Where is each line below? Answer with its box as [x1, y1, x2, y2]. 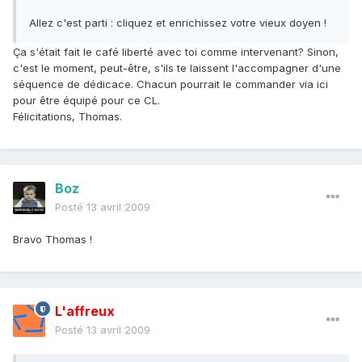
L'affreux [55, 303, 115, 320]
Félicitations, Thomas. [13, 110, 122, 124]
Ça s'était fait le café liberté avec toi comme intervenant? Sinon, [13, 45, 339, 59]
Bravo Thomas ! [13, 233, 92, 246]
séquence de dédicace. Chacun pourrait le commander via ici [13, 78, 328, 91]
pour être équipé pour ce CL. [13, 94, 160, 107]
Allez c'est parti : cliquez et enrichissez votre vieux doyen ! [29, 16, 326, 30]
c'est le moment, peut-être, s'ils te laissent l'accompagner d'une [13, 61, 341, 75]
